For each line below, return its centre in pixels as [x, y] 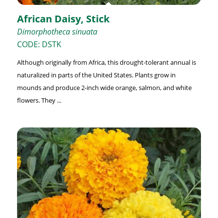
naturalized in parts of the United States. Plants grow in [96, 75]
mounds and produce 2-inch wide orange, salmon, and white [104, 87]
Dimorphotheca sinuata [57, 31]
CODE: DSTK [39, 44]
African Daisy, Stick [63, 18]
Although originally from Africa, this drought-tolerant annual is [106, 62]
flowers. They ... [39, 100]
